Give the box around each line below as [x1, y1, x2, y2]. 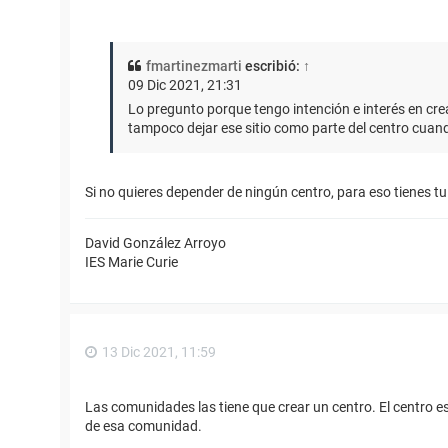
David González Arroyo [85, 234, 226, 251]
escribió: [242, 57, 303, 74]
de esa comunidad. [85, 418, 202, 435]
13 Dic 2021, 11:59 [102, 343, 216, 360]
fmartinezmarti [146, 57, 242, 74]
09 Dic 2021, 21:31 [128, 76, 242, 93]
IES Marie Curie [85, 253, 178, 270]
